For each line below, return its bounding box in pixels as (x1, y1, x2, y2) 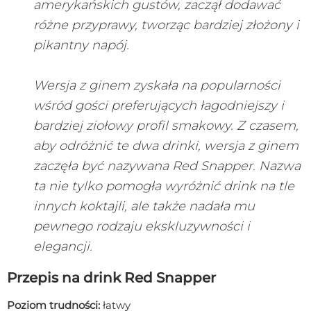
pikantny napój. (33, 37, 129, 53)
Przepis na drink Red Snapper (7, 269, 216, 286)
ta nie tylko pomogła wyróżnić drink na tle (33, 178, 294, 194)
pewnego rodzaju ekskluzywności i (33, 218, 250, 234)
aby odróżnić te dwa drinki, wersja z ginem (33, 137, 299, 153)
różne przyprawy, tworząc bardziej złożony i (33, 17, 299, 33)
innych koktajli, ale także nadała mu (33, 198, 255, 214)
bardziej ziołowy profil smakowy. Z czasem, (33, 117, 299, 133)
